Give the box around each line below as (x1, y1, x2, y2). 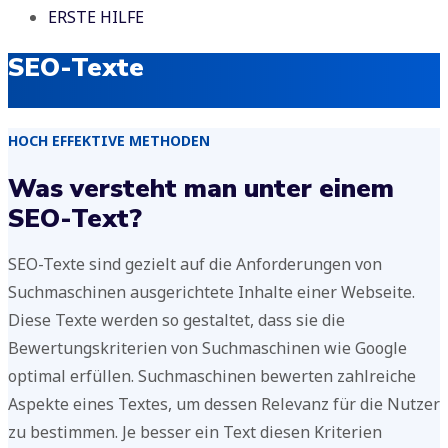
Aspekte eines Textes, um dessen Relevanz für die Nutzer (8, 393, 440, 416)
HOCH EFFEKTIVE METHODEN (8, 130, 210, 150)
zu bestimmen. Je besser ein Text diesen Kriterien (8, 421, 382, 444)
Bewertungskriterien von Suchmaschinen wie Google (8, 337, 407, 360)
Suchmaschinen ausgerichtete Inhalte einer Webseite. (8, 281, 415, 304)
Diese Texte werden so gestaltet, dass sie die (8, 309, 345, 332)
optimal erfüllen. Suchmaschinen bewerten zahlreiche (8, 365, 416, 388)
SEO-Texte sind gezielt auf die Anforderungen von (8, 253, 382, 276)
